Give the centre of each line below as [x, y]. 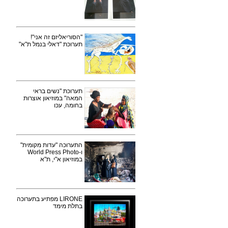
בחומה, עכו [68, 105]
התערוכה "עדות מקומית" [51, 145]
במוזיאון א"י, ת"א [61, 159]
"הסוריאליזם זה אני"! [56, 37]
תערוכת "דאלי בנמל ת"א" [51, 44]
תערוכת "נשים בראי [58, 91]
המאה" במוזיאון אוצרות [53, 98]
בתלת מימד [68, 206]
